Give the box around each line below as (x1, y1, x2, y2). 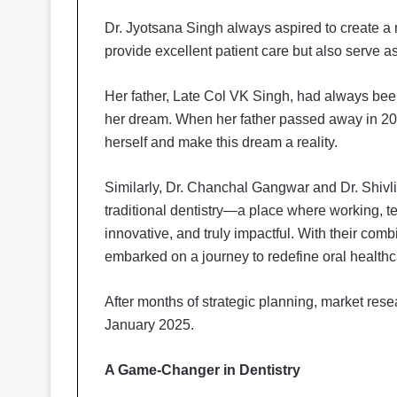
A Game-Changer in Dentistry (105, 362, 300, 378)
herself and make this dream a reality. (105, 135, 341, 150)
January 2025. (105, 317, 198, 332)
